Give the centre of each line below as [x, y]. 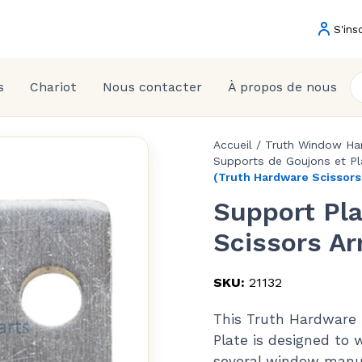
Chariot [53, 87]
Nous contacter [152, 87]
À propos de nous [282, 87]
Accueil [233, 145]
